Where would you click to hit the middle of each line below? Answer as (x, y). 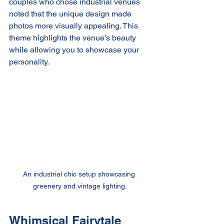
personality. (29, 62)
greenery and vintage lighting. (80, 186)
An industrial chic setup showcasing (80, 174)
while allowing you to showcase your (75, 50)
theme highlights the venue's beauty (73, 38)
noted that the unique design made (71, 14)
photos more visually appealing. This (74, 26)
